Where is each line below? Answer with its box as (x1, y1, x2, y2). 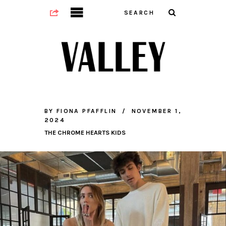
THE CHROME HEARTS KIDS (44, 129, 126, 137)
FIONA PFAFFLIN (56, 107, 117, 115)
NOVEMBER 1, (131, 107, 182, 115)
